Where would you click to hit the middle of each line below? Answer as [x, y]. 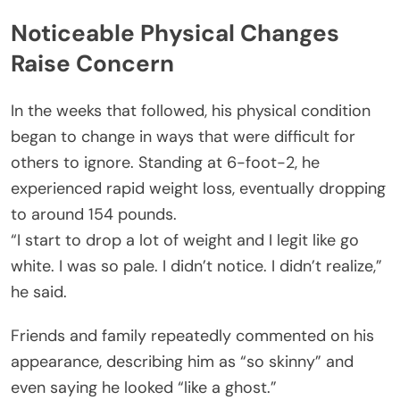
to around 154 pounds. [94, 214]
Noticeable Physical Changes [175, 33]
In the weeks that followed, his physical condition [191, 110]
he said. [39, 292]
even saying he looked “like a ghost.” [144, 387]
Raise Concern [92, 64]
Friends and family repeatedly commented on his [192, 335]
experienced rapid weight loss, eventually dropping [198, 188]
